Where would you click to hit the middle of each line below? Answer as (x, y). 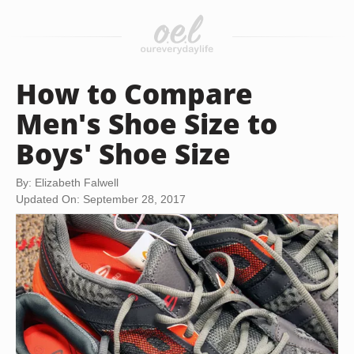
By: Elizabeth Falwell (67, 183)
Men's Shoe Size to (147, 123)
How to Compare (134, 93)
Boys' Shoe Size (123, 153)
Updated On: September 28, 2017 (101, 199)
